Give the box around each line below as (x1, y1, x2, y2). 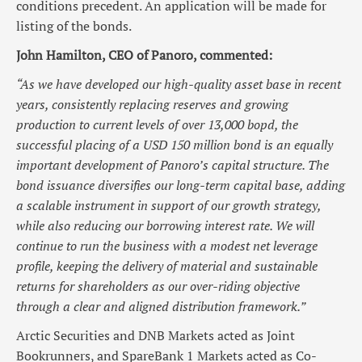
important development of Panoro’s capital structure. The (16, 156, 329, 175)
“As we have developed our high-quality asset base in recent (16, 75, 341, 94)
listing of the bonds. (16, 17, 132, 36)
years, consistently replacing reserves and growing (16, 95, 288, 114)
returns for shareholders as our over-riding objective (16, 277, 300, 296)
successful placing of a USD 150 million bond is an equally (16, 136, 333, 154)
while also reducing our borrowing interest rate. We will (16, 217, 314, 235)
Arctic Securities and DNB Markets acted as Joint (16, 326, 295, 345)
